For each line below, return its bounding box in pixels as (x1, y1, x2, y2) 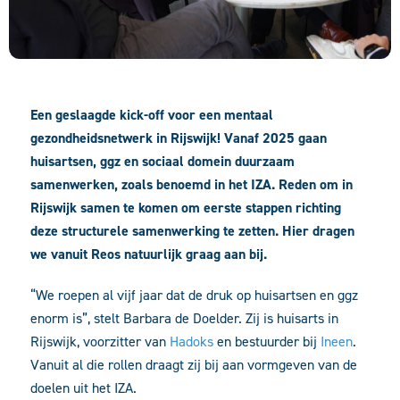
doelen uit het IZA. (30, 379, 137, 398)
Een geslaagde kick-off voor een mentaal (30, 105, 273, 125)
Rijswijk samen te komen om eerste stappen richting (30, 198, 341, 218)
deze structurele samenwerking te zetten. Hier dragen (30, 221, 354, 241)
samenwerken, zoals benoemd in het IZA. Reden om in (30, 175, 353, 195)
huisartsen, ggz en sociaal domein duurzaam (30, 152, 295, 171)
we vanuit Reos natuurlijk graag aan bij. (30, 245, 267, 264)
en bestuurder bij (213, 332, 321, 352)
